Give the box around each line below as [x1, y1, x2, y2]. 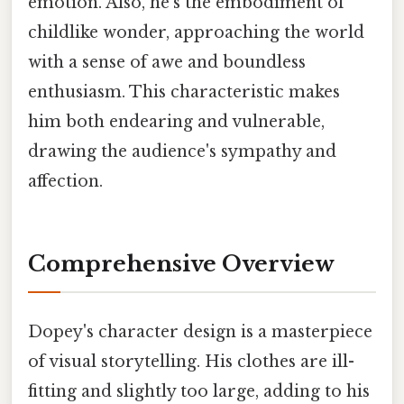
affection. [28, 170, 103, 191]
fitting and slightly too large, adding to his [28, 381, 370, 401]
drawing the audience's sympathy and [28, 141, 336, 161]
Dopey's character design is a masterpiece [28, 321, 372, 342]
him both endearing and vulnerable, [28, 111, 325, 132]
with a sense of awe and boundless [28, 51, 306, 72]
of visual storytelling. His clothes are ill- [28, 351, 354, 372]
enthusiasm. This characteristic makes [28, 81, 340, 102]
